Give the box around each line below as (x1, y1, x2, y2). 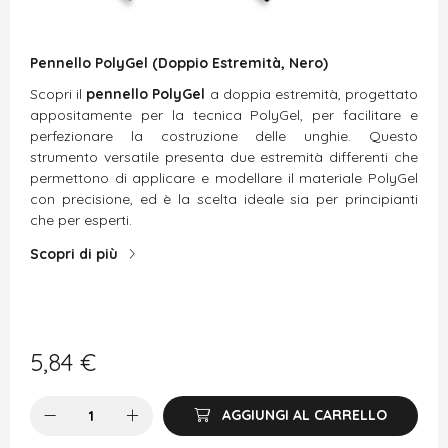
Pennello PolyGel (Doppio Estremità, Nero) (30, 53, 328, 72)
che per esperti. (30, 210, 132, 229)
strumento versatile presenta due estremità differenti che (30, 147, 418, 166)
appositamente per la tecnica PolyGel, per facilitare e (30, 105, 418, 124)
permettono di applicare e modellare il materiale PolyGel (30, 168, 418, 187)
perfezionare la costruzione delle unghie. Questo (30, 126, 418, 145)
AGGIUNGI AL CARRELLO (222, 406, 388, 425)
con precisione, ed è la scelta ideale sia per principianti (30, 189, 418, 208)
